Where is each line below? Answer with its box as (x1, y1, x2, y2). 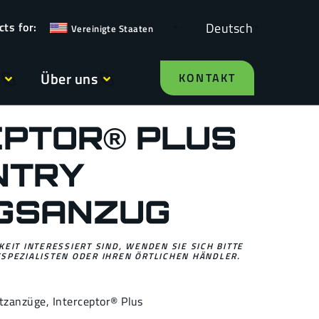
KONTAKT (179, 69, 236, 86)
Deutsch (205, 18, 253, 38)
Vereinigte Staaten (70, 21, 154, 36)
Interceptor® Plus (52, 293, 143, 310)
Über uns (41, 68, 98, 90)
